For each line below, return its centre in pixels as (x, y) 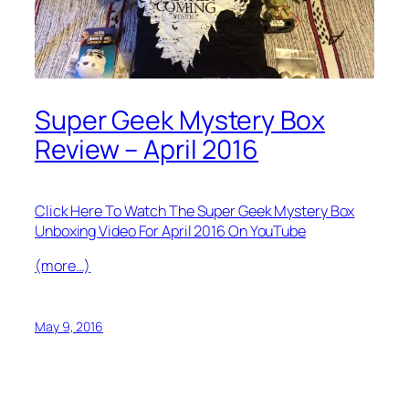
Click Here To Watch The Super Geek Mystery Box (195, 210)
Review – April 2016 (147, 150)
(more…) (63, 266)
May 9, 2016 (69, 327)
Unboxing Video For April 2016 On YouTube (170, 231)
